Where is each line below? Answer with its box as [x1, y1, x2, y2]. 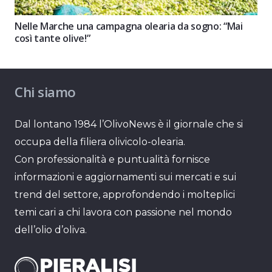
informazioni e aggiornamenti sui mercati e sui [15, 171, 236, 183]
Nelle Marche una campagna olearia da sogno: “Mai [15, 19, 243, 33]
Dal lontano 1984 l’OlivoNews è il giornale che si [15, 118, 243, 130]
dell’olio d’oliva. [15, 223, 87, 236]
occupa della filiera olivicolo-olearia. [15, 135, 185, 148]
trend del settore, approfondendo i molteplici [15, 188, 235, 200]
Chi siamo [15, 82, 76, 101]
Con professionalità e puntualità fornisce [15, 153, 210, 165]
